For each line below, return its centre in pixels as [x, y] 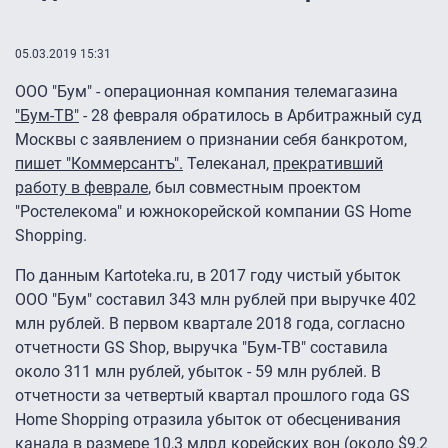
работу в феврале [81, 188]
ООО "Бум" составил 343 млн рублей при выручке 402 [215, 300]
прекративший [328, 164]
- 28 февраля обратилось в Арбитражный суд [250, 116]
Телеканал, [228, 164]
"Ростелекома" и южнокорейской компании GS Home [213, 212]
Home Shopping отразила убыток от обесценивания [208, 420]
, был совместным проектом [254, 188]
